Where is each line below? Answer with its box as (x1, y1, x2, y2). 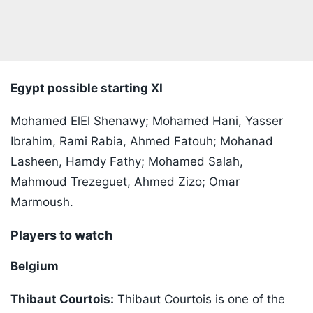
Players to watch (10, 228, 115, 243)
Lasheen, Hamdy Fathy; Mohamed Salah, (10, 154, 243, 169)
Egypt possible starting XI (10, 81, 163, 96)
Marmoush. (10, 195, 73, 210)
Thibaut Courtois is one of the (114, 292, 285, 307)
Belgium (10, 259, 59, 274)
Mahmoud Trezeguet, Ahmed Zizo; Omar (10, 175, 240, 189)
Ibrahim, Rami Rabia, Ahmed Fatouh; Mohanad (10, 134, 273, 149)
